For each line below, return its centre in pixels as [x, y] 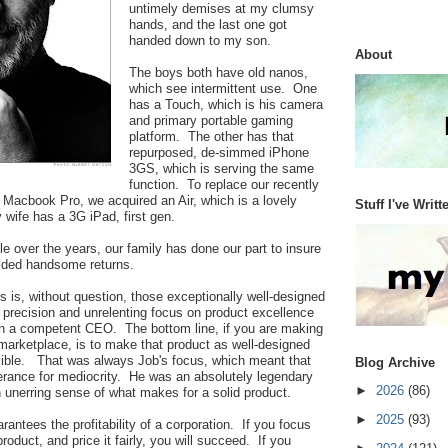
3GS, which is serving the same [221, 169]
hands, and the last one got [208, 25]
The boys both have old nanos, [218, 73]
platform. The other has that [211, 137]
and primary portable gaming [211, 121]
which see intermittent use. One [223, 89]
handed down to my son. [200, 41]
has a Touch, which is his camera [226, 105]
